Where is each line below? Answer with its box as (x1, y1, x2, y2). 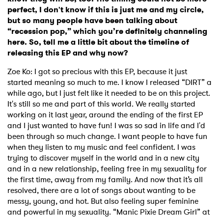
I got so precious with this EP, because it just (34, 66, 187, 78)
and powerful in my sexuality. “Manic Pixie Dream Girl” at (7, 206, 210, 218)
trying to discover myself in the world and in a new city (7, 152, 199, 164)
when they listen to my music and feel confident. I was (7, 141, 195, 153)
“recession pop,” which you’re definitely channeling (7, 26, 207, 37)
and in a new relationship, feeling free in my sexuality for (7, 163, 207, 175)
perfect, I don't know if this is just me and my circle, (7, 4, 204, 16)
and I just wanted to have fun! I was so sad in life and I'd (7, 120, 205, 132)
